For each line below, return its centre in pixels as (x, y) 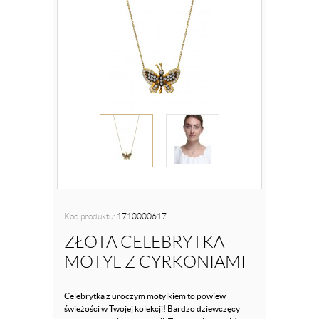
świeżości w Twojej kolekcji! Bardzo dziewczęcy (152, 309)
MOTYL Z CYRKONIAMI (155, 262)
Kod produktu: (90, 216)
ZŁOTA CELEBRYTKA (144, 242)
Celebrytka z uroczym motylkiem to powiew (145, 296)
